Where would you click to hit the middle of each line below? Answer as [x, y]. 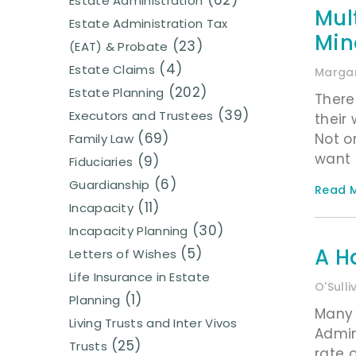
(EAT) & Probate [119, 47]
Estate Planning [117, 93]
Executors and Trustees [141, 116]
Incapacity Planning [129, 231]
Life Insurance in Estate [140, 277]
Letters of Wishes [123, 254]
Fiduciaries [101, 162]
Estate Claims [112, 70]
